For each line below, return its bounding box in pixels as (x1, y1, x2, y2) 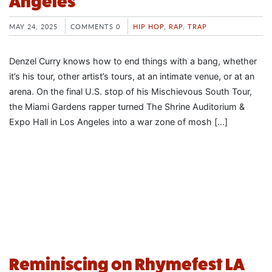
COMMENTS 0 (70, 21, 120, 32)
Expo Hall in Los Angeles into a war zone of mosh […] (9, 117, 228, 127)
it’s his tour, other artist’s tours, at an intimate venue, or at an (9, 71, 254, 82)
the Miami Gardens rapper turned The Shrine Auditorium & (9, 101, 245, 112)
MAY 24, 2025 (9, 21, 58, 32)
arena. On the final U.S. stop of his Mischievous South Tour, (9, 86, 252, 97)
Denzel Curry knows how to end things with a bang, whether (9, 56, 257, 67)
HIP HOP (133, 21, 164, 32)
